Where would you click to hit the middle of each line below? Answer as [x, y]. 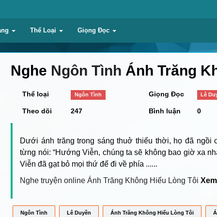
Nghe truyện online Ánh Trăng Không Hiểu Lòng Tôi [109, 180]
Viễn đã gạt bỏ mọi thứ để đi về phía [83, 164]
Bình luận [164, 111]
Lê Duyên [79, 212]
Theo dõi [37, 111]
